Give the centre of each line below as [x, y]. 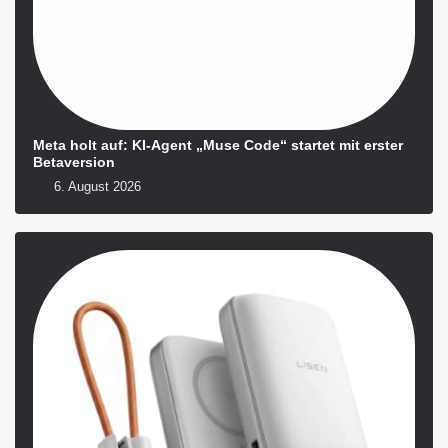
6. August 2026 [96, 187]
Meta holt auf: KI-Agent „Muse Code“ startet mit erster [218, 145]
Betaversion [74, 162]
